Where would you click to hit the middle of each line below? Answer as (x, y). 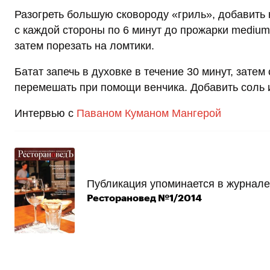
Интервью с (46, 114)
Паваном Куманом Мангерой (149, 114)
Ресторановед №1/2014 (144, 198)
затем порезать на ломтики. (84, 46)
